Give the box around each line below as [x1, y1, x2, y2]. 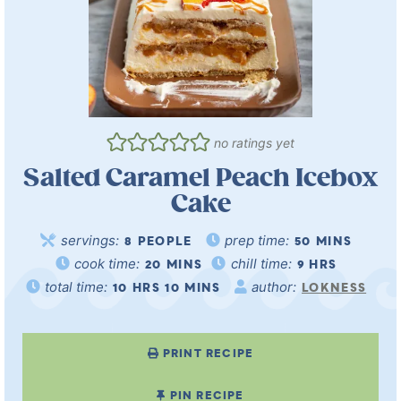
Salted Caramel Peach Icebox [23, 163, 378, 194]
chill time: [230, 255, 295, 273]
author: [252, 278, 301, 296]
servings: [61, 232, 124, 250]
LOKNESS [302, 279, 367, 300]
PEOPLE [137, 233, 192, 253]
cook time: [74, 255, 144, 273]
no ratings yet [213, 134, 294, 150]
